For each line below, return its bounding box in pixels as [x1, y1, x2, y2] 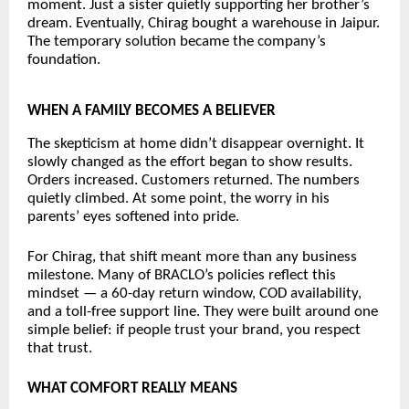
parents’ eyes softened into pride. [27, 209, 239, 225]
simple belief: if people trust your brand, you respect [27, 322, 361, 339]
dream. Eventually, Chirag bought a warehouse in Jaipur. [27, 16, 380, 32]
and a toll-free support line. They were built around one [27, 304, 378, 320]
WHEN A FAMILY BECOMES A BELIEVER [27, 103, 276, 120]
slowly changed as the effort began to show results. [27, 154, 352, 171]
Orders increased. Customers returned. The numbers [27, 173, 360, 189]
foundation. [27, 52, 100, 68]
